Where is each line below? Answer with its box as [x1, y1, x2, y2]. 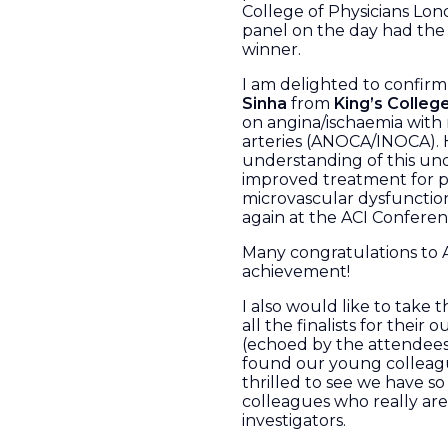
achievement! [242, 262, 350, 281]
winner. [242, 40, 301, 59]
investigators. [242, 411, 346, 430]
